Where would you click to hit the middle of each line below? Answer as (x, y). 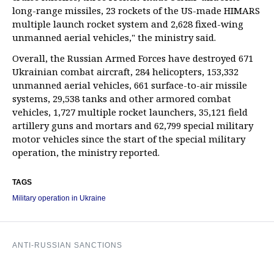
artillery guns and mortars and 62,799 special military (133, 125)
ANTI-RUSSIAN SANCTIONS (67, 245)
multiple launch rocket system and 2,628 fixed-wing (128, 24)
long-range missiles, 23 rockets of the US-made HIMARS (136, 10)
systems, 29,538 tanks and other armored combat (122, 98)
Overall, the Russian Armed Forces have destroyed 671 (133, 58)
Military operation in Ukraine (59, 198)
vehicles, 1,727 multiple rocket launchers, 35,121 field (130, 112)
